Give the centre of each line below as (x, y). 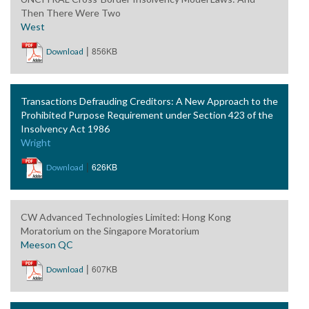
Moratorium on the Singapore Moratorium (110, 231)
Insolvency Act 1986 (65, 129)
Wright (36, 142)
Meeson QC (47, 245)
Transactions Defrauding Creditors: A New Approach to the (149, 101)
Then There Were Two (71, 13)
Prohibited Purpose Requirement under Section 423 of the (147, 115)
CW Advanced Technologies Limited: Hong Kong (126, 217)
